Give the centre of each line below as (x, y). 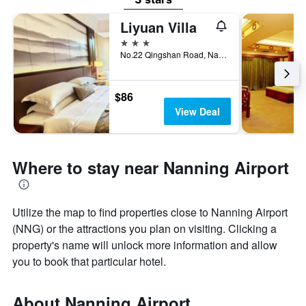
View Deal (197, 112)
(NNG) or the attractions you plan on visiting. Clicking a (144, 229)
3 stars (135, 42)
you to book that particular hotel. (89, 262)
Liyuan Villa (158, 27)
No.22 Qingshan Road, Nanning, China (223, 55)
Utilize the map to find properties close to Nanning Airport (150, 212)
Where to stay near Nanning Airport (151, 168)
